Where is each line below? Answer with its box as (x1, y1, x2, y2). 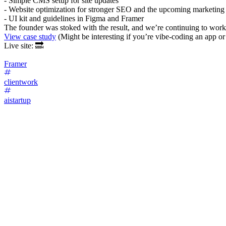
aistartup (4, 96, 31, 104)
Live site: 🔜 (4, 41, 43, 50)
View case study (4, 32, 56, 41)
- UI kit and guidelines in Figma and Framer (4, 14, 144, 23)
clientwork (4, 78, 38, 86)
